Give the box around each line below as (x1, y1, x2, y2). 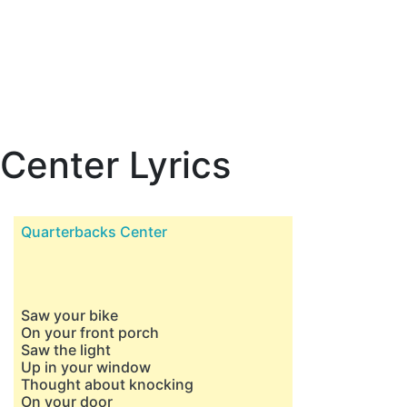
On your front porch (21, 323, 159, 342)
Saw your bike (21, 306, 118, 324)
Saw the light (21, 341, 111, 359)
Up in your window (21, 358, 151, 376)
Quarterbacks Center (21, 223, 167, 241)
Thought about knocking (21, 375, 194, 393)
